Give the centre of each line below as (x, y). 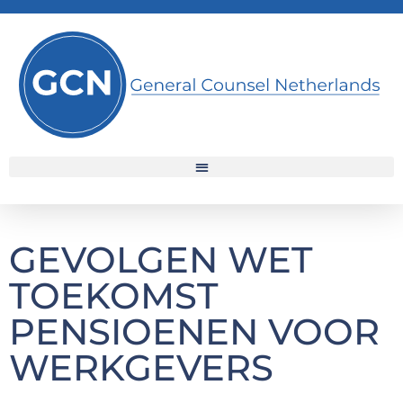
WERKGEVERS (141, 367)
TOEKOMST (113, 295)
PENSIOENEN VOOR (194, 331)
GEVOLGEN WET (161, 259)
